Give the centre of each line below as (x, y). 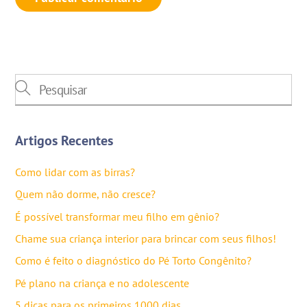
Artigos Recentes (64, 140)
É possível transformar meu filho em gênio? (118, 216)
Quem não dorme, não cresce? (86, 194)
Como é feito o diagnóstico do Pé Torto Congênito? (134, 261)
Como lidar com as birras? (75, 172)
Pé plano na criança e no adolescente (102, 283)
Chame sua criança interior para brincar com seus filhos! (146, 239)
